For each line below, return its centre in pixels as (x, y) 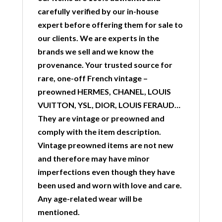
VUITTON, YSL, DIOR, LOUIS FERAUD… (109, 105)
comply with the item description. (99, 132)
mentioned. (58, 212)
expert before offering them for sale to (110, 25)
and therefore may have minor (93, 158)
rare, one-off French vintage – (92, 78)
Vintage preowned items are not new (105, 145)
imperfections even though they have (106, 172)
